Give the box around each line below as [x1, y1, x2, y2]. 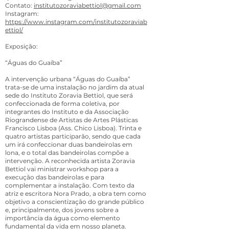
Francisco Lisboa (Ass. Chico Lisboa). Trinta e [5, 124, 142, 132]
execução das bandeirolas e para [5, 173, 104, 181]
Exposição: [5, 42, 38, 50]
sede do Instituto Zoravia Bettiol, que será [5, 91, 133, 99]
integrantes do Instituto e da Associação [5, 108, 129, 116]
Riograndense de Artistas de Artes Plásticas [5, 116, 138, 124]
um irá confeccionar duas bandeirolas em [5, 141, 132, 148]
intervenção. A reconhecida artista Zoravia [5, 157, 135, 165]
